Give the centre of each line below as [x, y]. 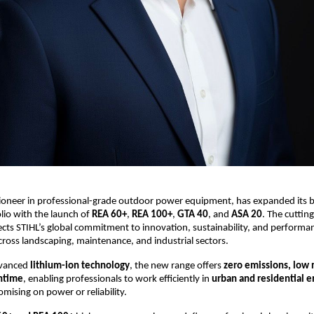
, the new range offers [177, 266]
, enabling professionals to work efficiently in [117, 279]
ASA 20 [247, 214]
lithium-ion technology [80, 266]
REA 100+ [152, 214]
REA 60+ [109, 214]
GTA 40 [193, 214]
